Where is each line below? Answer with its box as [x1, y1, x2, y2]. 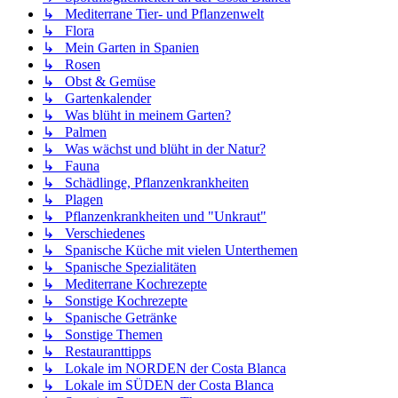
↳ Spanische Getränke [43, 310, 177, 326]
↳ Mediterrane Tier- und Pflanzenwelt [43, 6, 264, 22]
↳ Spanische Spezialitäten [43, 259, 196, 275]
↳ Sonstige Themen [43, 327, 163, 343]
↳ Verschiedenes [43, 226, 145, 242]
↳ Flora [43, 23, 94, 39]
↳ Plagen [43, 192, 103, 208]
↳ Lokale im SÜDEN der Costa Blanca [43, 378, 274, 394]
